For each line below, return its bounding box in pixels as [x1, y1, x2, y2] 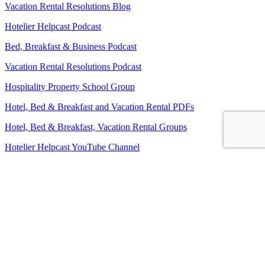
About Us [5, 202, 41, 212]
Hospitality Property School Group [5, 82, 135, 92]
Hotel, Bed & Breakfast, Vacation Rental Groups [5, 122, 187, 132]
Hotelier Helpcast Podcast [5, 21, 101, 31]
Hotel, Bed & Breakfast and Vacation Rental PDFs [5, 102, 194, 112]
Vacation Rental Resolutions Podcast [5, 62, 141, 72]
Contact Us [5, 222, 47, 232]
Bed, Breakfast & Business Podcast [5, 41, 137, 51]
